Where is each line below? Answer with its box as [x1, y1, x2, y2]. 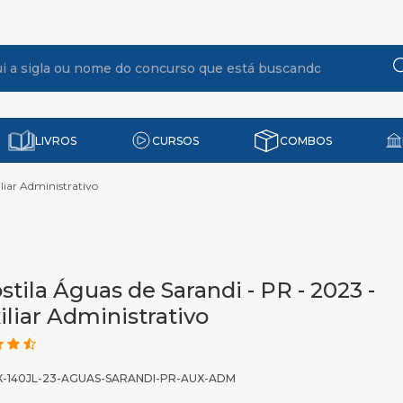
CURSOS [152, 133, 199, 148]
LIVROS [35, 133, 76, 148]
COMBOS [280, 133, 332, 148]
